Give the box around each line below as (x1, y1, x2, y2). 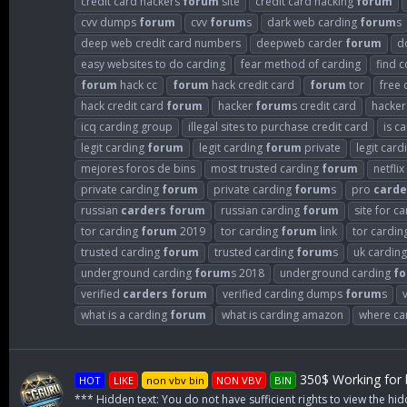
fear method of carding (241, 55, 361, 72)
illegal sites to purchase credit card (188, 118, 368, 134)
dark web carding (267, 14, 360, 30)
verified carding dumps (223, 285, 345, 302)
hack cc (117, 76, 157, 93)
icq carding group (81, 118, 173, 134)
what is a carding (81, 306, 170, 323)
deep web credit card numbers (81, 35, 241, 51)
